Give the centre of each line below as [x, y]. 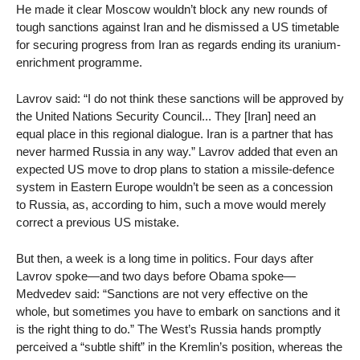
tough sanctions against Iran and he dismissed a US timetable [178, 27]
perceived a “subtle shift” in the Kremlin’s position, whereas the [179, 347]
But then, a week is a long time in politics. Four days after [165, 258]
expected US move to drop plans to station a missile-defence [175, 170]
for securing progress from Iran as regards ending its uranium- [178, 45]
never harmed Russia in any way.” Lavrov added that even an [177, 152]
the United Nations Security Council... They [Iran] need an [166, 117]
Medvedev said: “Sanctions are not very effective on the [162, 294]
